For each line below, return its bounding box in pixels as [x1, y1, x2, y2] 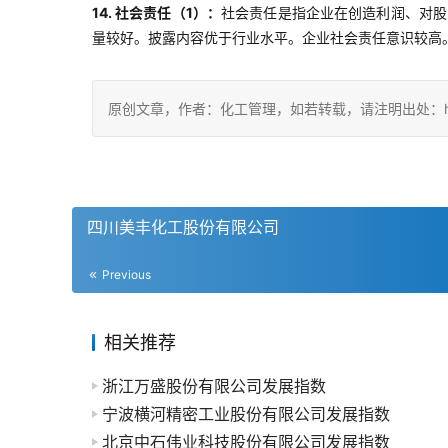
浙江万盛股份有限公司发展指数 [102, 376, 326, 396]
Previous [99, 267, 151, 282]
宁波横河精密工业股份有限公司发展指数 [102, 404, 390, 424]
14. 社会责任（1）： [92, 4, 222, 21]
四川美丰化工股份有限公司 [87, 217, 279, 237]
